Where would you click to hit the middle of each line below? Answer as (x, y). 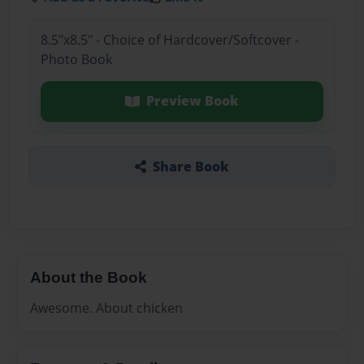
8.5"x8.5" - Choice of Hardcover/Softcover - (169, 40)
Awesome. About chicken (106, 308)
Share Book (191, 166)
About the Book (89, 277)
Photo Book (76, 60)
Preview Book (192, 101)
